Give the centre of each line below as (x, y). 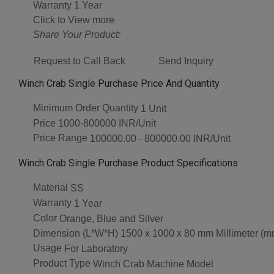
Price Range (60, 138)
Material (50, 188)
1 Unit (154, 108)
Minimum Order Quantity (86, 108)
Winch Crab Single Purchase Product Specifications (128, 163)
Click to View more (74, 20)
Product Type (62, 264)
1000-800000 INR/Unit (107, 124)
